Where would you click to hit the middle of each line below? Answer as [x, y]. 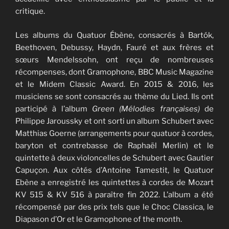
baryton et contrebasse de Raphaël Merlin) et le [114, 145]
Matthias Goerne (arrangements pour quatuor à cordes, [114, 133]
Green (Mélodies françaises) [146, 109]
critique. [31, 12]
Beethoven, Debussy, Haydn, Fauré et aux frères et [114, 47]
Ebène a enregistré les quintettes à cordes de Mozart [114, 182]
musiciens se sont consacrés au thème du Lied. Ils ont [114, 96]
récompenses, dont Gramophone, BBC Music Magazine [114, 72]
